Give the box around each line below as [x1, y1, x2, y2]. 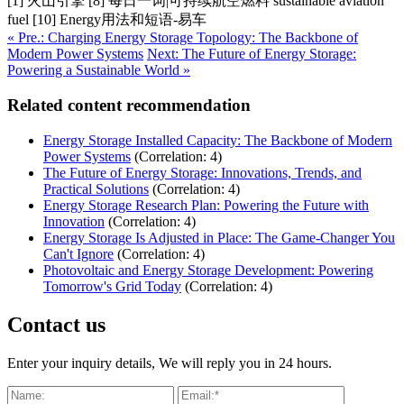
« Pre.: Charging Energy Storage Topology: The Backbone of [7, 30, 358, 46]
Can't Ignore [43, 245, 114, 262]
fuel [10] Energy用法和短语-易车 [7, 12, 207, 28]
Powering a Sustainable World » [7, 62, 190, 78]
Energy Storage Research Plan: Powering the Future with [43, 197, 369, 213]
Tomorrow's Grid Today [43, 278, 181, 294]
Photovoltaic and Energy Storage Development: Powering [43, 262, 373, 278]
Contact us [7, 312, 106, 336]
